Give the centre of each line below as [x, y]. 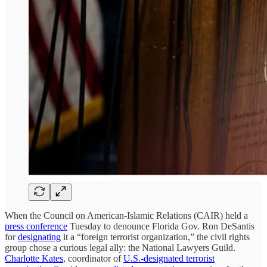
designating [39, 237]
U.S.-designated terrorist [169, 258]
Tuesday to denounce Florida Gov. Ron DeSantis [161, 226]
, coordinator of [93, 258]
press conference [36, 226]
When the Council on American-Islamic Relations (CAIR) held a [126, 215]
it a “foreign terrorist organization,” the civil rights [155, 237]
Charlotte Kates [34, 258]
